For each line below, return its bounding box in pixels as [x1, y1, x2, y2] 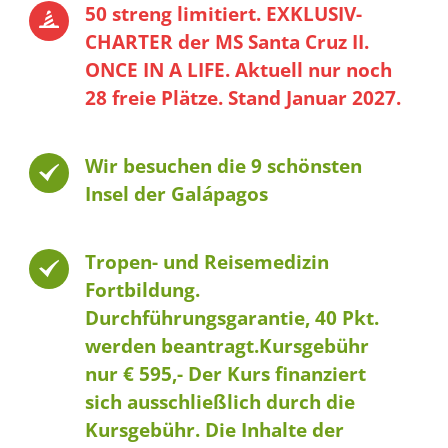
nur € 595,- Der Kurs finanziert [84, 360, 366, 387]
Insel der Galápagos [84, 180, 268, 207]
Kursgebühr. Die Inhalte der [84, 416, 344, 443]
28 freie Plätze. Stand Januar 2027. [84, 84, 401, 111]
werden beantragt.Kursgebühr [84, 332, 369, 359]
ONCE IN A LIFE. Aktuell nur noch [84, 56, 392, 83]
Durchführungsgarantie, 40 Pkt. [84, 304, 379, 331]
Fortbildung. [84, 276, 200, 303]
